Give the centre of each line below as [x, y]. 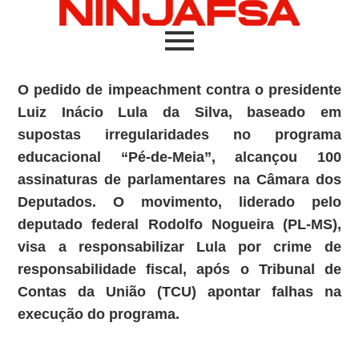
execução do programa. [99, 314]
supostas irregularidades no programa [179, 135]
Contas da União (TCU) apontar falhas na [179, 292]
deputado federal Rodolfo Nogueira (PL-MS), [179, 224]
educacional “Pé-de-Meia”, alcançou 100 [179, 157]
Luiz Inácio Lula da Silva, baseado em [179, 112]
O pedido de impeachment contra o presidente [179, 90]
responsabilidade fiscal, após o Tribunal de [179, 269]
